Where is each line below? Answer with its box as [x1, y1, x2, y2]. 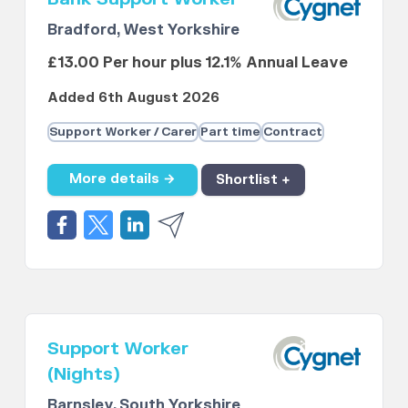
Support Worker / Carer [49, 124, 198, 139]
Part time [200, 124, 260, 139]
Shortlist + [216, 170, 291, 189]
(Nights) [47, 362, 121, 385]
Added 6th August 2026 [47, 88, 220, 107]
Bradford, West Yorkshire [47, 20, 240, 39]
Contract [263, 124, 323, 139]
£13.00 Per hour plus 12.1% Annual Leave [47, 53, 349, 72]
